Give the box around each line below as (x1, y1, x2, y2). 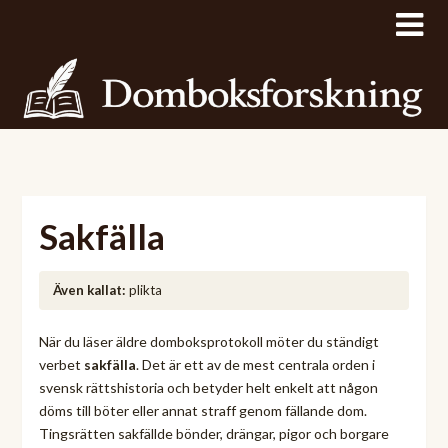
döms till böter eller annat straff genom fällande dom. (38, 401, 367, 419)
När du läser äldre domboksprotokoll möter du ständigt (38, 332, 379, 350)
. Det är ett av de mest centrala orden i (135, 355, 375, 373)
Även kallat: (52, 281, 126, 298)
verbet (38, 355, 84, 373)
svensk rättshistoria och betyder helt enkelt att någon (38, 378, 378, 396)
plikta (125, 281, 162, 298)
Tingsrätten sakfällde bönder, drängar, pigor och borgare (38, 424, 389, 442)
